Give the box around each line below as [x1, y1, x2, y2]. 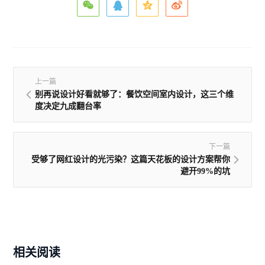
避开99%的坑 [180, 167, 230, 176]
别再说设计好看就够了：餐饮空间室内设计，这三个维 [35, 90, 234, 99]
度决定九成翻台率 [35, 102, 102, 111]
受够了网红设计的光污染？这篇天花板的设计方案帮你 [31, 155, 230, 164]
